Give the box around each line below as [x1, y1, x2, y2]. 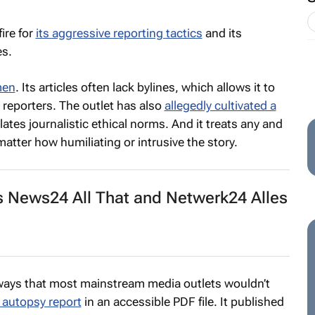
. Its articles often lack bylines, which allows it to [15, 80, 275, 94]
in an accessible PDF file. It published [81, 295, 284, 309]
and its [202, 25, 242, 40]
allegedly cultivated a [164, 98, 276, 112]
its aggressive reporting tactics [35, 25, 202, 40]
